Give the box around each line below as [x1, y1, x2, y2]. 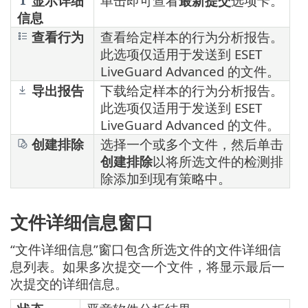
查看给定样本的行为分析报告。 [100, 28, 283, 46]
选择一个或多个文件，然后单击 [100, 135, 283, 153]
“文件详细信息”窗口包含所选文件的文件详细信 [10, 240, 281, 258]
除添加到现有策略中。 [100, 170, 231, 188]
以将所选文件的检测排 [153, 153, 283, 170]
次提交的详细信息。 [10, 274, 128, 292]
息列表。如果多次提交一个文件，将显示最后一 [10, 257, 285, 275]
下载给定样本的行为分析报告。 [100, 82, 283, 100]
